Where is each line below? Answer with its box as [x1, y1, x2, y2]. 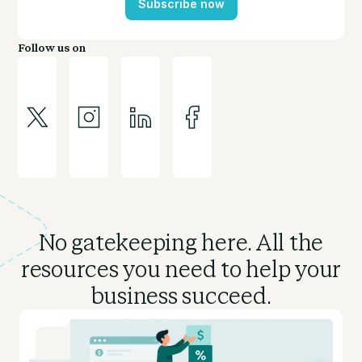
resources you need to [20, 256, 246, 284]
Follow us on [18, 41, 86, 56]
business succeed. [90, 283, 271, 310]
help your [246, 256, 342, 284]
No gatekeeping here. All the [39, 229, 323, 257]
